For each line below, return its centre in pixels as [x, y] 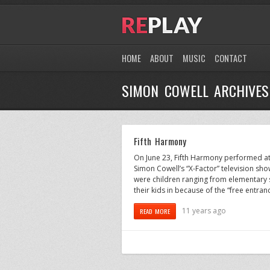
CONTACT [231, 58]
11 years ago [204, 210]
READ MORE [155, 211]
